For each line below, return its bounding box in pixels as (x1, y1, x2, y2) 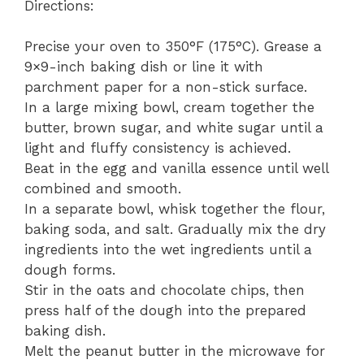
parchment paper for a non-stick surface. (24, 79, 307, 96)
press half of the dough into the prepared (24, 302, 306, 319)
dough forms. (24, 262, 115, 279)
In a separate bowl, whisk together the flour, (24, 201, 325, 218)
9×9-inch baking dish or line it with (24, 58, 263, 76)
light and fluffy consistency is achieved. (24, 140, 291, 157)
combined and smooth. (24, 180, 181, 197)
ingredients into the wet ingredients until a (24, 241, 312, 258)
